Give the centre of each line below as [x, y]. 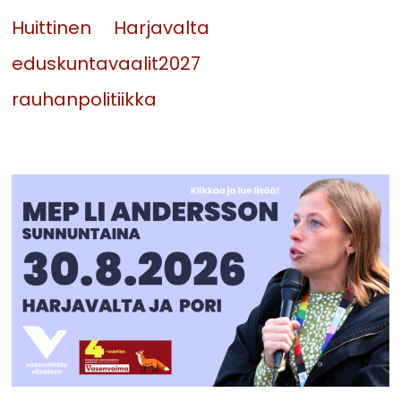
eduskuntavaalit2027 [107, 64]
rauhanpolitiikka [85, 100]
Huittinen [52, 28]
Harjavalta [162, 28]
